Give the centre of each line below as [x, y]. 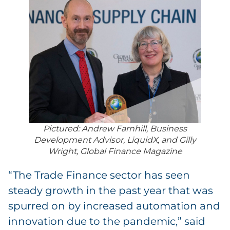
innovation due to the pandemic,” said [107, 221]
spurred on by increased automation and [114, 206]
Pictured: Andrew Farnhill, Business [115, 129]
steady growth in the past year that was [111, 190]
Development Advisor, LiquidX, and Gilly [115, 140]
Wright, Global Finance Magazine [115, 151]
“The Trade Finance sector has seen [99, 175]
